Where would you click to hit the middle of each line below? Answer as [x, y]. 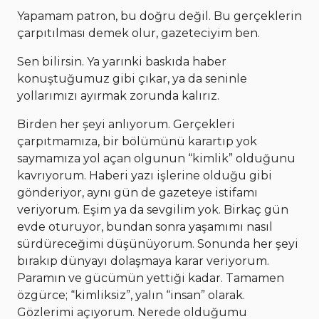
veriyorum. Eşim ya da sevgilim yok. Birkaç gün [153, 210]
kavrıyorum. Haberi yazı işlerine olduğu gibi [145, 176]
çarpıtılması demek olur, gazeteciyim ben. [138, 33]
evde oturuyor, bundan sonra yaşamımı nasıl [145, 227]
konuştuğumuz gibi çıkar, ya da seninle [132, 79]
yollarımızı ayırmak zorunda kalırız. [118, 96]
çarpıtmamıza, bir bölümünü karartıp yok [137, 142]
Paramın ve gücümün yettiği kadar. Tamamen [151, 278]
